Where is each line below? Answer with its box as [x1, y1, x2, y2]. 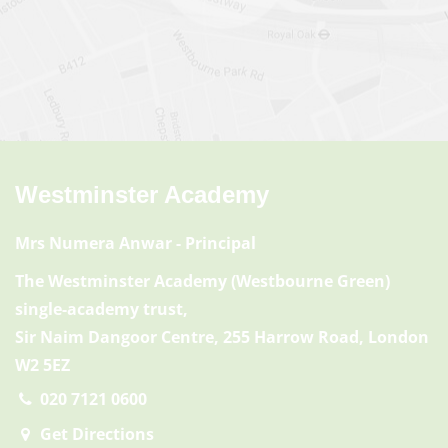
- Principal [172, 232, 256, 254]
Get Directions [39, 423, 154, 445]
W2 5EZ [15, 354, 70, 376]
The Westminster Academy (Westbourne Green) [15, 270, 390, 292]
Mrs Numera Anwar [15, 232, 172, 254]
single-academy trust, [15, 298, 188, 320]
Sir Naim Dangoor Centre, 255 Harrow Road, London [15, 326, 429, 348]
